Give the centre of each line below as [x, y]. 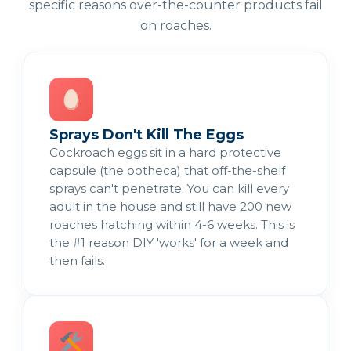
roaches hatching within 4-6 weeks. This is [172, 224]
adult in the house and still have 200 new [170, 206]
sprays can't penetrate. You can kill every [169, 188]
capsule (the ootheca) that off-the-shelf [167, 170]
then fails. [77, 260]
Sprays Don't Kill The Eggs [147, 134]
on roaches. [175, 25]
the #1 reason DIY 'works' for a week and [169, 242]
